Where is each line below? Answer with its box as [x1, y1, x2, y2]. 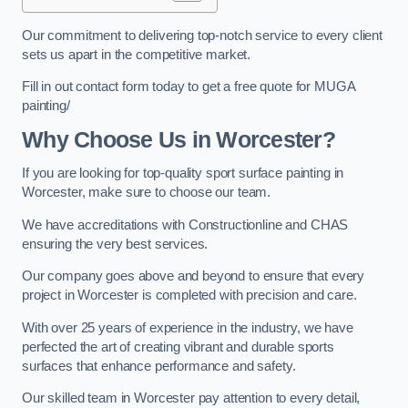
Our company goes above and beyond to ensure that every [22, 269, 365, 284]
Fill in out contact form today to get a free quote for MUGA [22, 79, 355, 95]
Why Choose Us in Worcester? [22, 127, 335, 152]
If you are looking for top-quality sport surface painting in [22, 166, 344, 181]
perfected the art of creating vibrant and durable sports [22, 339, 334, 354]
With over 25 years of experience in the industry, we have [22, 320, 353, 335]
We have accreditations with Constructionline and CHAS [22, 217, 349, 232]
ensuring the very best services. [22, 236, 209, 251]
